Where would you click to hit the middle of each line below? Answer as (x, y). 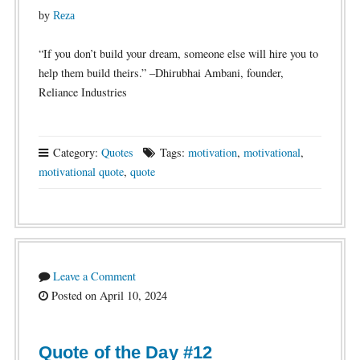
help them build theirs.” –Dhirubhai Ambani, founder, (161, 73)
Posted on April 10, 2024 (107, 295)
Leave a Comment (94, 276)
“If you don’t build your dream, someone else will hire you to (178, 53)
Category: (75, 152)
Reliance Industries (82, 92)
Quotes (117, 152)
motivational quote (81, 172)
